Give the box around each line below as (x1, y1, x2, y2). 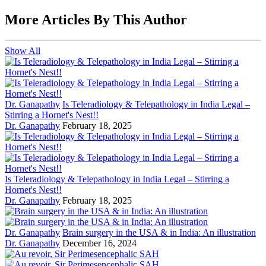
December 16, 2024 (62, 238, 137, 249)
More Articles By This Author (5, 12, 187, 28)
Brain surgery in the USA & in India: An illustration (62, 227, 256, 238)
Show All (5, 46, 40, 56)
